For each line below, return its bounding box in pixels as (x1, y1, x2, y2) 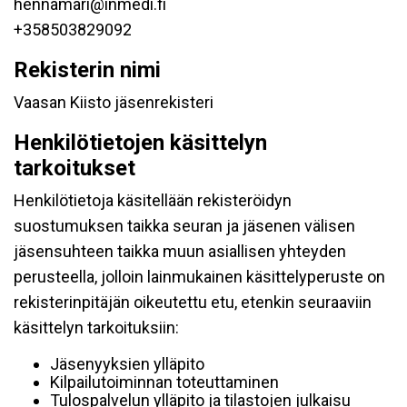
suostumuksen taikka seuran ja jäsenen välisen (14, 216, 355, 235)
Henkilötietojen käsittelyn (14, 130, 267, 155)
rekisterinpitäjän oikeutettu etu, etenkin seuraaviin (14, 293, 372, 312)
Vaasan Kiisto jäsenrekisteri (14, 93, 213, 112)
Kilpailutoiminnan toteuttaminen (50, 372, 279, 392)
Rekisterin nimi (14, 57, 161, 83)
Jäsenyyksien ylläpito (50, 354, 204, 373)
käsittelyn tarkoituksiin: (14, 318, 179, 337)
